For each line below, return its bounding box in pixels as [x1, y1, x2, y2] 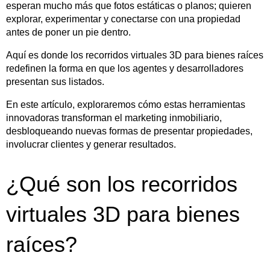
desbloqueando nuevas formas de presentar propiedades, [6, 125, 253, 136]
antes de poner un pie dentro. [6, 27, 131, 37]
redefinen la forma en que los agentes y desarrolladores [6, 63, 243, 74]
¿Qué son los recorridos [6, 171, 237, 196]
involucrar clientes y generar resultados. [6, 139, 176, 149]
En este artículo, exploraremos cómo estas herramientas [6, 99, 245, 110]
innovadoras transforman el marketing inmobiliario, [6, 112, 222, 123]
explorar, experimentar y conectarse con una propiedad [6, 13, 240, 24]
